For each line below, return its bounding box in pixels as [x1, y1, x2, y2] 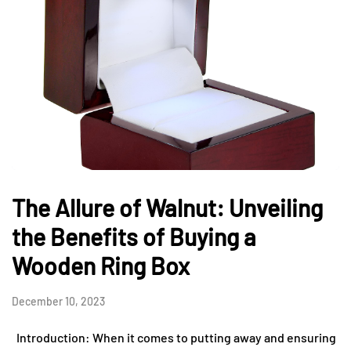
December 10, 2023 [12, 294, 105, 308]
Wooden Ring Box [12, 251, 190, 280]
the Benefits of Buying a [12, 222, 256, 251]
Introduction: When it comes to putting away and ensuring [12, 329, 336, 345]
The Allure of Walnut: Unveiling [12, 193, 323, 222]
